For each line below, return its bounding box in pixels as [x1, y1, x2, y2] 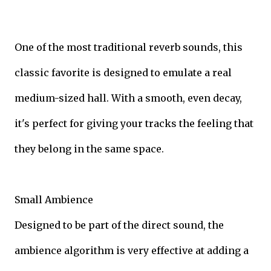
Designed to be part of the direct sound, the [15, 218, 224, 231]
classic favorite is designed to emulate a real [15, 66, 232, 79]
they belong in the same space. [15, 142, 164, 155]
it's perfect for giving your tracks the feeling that [15, 117, 253, 129]
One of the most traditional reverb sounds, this [15, 41, 243, 53]
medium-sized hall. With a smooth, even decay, [15, 91, 242, 104]
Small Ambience [15, 193, 93, 206]
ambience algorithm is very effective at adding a [15, 244, 249, 256]
